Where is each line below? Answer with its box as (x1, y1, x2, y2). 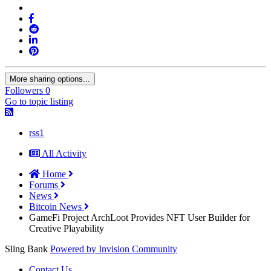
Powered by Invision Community (50, 243, 177, 254)
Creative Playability (29, 223, 104, 233)
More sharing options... (10, 74, 90, 83)
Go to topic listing (5, 96, 73, 106)
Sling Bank (5, 243, 48, 254)
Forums (29, 179, 60, 190)
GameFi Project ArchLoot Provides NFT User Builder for (29, 212, 250, 223)
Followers (5, 85, 43, 96)
